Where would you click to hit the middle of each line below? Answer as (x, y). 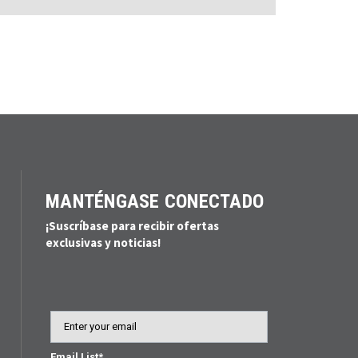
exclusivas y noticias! (103, 242)
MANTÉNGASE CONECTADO (155, 201)
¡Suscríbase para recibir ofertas (132, 225)
